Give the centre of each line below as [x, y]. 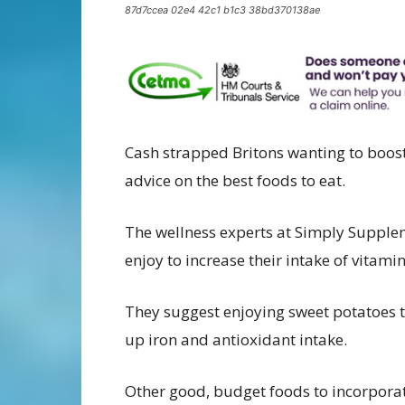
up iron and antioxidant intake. [236, 340]
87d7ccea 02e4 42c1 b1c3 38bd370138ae [222, 10]
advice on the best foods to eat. [235, 181]
